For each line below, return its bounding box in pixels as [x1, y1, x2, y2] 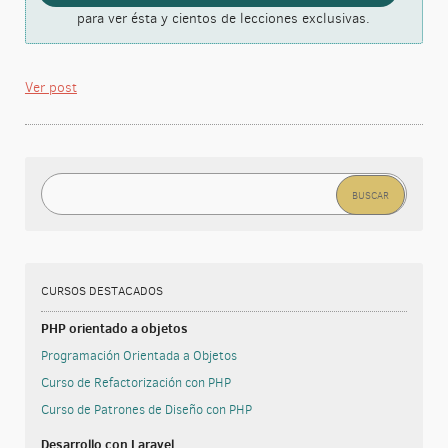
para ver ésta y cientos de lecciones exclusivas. [77, 9, 371, 28]
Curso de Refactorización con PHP [40, 374, 231, 391]
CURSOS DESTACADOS [40, 283, 163, 299]
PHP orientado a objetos [40, 319, 188, 337]
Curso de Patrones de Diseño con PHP [40, 401, 252, 418]
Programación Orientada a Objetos [40, 347, 237, 364]
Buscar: [40, 175, 88, 194]
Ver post [24, 78, 77, 97]
